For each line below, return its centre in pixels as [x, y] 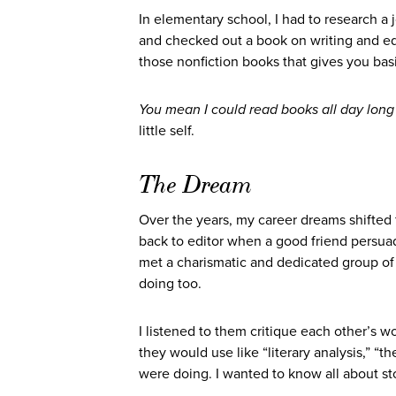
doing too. [172, 284]
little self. [168, 131]
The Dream [196, 184]
